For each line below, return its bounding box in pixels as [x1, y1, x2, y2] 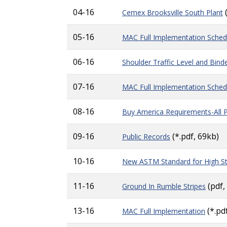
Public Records [122, 132, 170, 141]
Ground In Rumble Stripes [122, 181, 206, 191]
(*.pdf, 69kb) [170, 131, 219, 142]
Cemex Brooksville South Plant [122, 8, 223, 17]
